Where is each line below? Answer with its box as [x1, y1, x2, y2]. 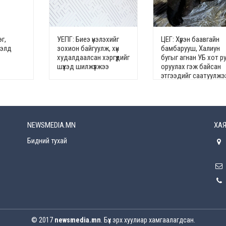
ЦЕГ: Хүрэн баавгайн [160, 35, 219, 44]
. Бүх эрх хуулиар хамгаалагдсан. [100, 216, 195, 224]
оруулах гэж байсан [160, 62, 221, 72]
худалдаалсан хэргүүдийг [56, 53, 130, 63]
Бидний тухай [27, 137, 67, 145]
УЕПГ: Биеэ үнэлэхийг [56, 35, 119, 44]
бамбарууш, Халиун [160, 44, 220, 53]
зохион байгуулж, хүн [56, 44, 119, 53]
